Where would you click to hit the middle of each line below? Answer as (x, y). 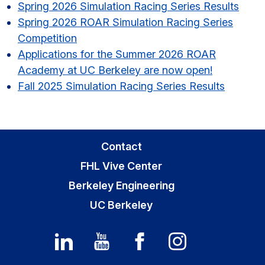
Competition (47, 38)
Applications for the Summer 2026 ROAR (117, 54)
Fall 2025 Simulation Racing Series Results (121, 86)
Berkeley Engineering (121, 185)
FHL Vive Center (121, 166)
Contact (121, 146)
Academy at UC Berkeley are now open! (115, 70)
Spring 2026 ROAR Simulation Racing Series (125, 22)
